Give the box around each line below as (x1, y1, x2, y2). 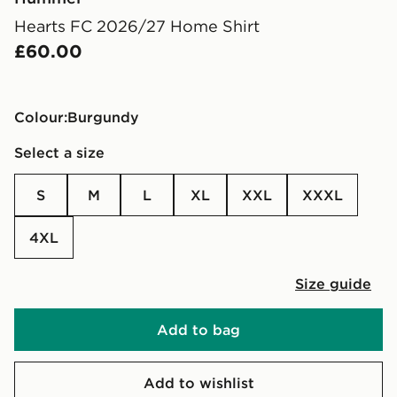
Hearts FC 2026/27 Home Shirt (14, 15, 260, 36)
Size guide (295, 274, 371, 292)
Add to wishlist (143, 373, 254, 392)
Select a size (14, 143, 105, 161)
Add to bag (157, 320, 240, 339)
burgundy (78, 107, 139, 126)
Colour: (14, 107, 67, 126)
